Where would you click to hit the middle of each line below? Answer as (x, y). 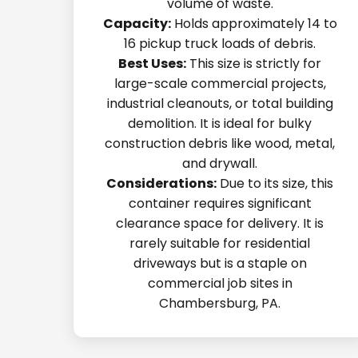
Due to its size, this (275, 183)
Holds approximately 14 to (254, 24)
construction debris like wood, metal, (220, 143)
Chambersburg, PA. (220, 303)
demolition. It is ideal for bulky (220, 123)
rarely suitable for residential (220, 243)
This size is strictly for (254, 64)
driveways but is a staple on (220, 263)
